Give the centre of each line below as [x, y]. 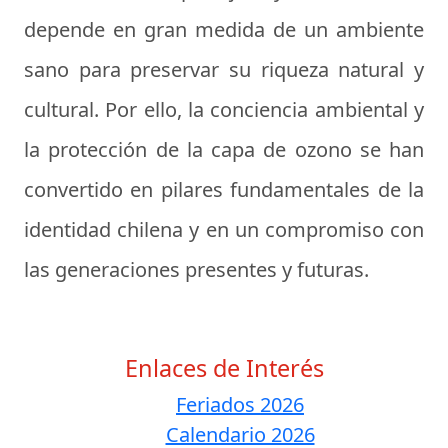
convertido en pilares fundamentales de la [224, 189]
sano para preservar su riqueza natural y [224, 69]
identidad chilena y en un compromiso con [224, 229]
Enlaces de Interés [224, 368]
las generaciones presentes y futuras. [196, 269]
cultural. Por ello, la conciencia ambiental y [224, 109]
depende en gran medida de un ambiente [224, 29]
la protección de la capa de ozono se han [224, 149]
